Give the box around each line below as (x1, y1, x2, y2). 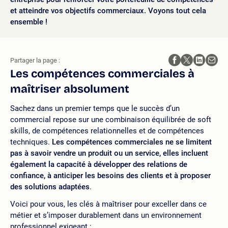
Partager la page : (10, 56, 60, 64)
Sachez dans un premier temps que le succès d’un (10, 104, 180, 113)
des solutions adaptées (10, 182, 90, 191)
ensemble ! (10, 17, 47, 26)
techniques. (10, 137, 52, 147)
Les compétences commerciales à (10, 67, 194, 80)
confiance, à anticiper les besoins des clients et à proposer (10, 171, 211, 180)
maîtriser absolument (10, 82, 129, 96)
